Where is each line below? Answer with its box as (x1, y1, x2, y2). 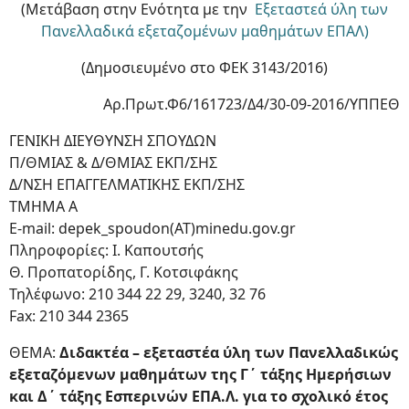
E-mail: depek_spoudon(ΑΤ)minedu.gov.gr (9, 218, 296, 238)
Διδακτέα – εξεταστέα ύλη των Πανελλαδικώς (59, 342, 398, 362)
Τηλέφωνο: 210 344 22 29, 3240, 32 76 (9, 284, 266, 304)
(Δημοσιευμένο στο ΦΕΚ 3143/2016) (81, 58, 328, 78)
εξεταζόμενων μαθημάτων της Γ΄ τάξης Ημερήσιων (9, 364, 392, 384)
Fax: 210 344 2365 (9, 306, 129, 326)
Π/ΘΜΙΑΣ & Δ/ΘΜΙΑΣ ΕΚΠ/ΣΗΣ (9, 152, 217, 173)
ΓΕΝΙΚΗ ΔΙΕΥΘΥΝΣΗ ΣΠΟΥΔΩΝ (9, 131, 216, 151)
